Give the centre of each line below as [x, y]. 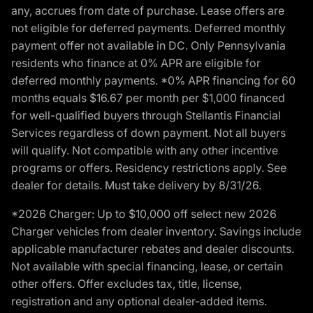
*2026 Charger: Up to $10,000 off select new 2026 [144, 214]
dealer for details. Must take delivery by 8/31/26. [136, 185]
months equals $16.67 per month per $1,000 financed [148, 98]
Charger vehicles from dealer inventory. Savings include [156, 232]
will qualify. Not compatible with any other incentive [145, 151]
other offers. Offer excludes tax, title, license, [126, 284]
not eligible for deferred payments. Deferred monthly [148, 28]
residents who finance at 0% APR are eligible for [136, 63]
